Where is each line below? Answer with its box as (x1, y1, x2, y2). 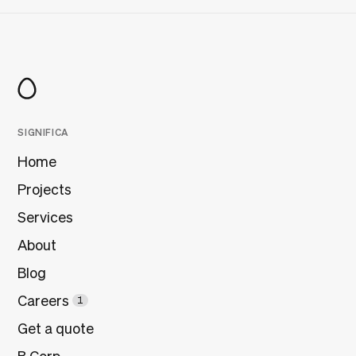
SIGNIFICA (17, 126, 69, 137)
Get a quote (17, 319, 95, 337)
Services (17, 208, 74, 226)
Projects (17, 180, 72, 198)
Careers (17, 292, 70, 309)
